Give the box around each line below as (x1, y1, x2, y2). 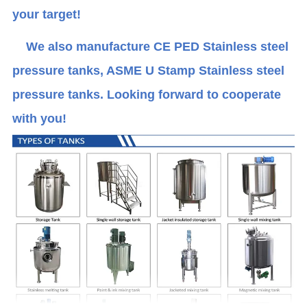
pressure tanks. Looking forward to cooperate (12, 87, 282, 101)
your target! (12, 7, 82, 21)
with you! (12, 111, 67, 125)
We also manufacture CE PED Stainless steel (12, 39, 289, 53)
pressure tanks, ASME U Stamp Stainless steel (12, 63, 285, 77)
